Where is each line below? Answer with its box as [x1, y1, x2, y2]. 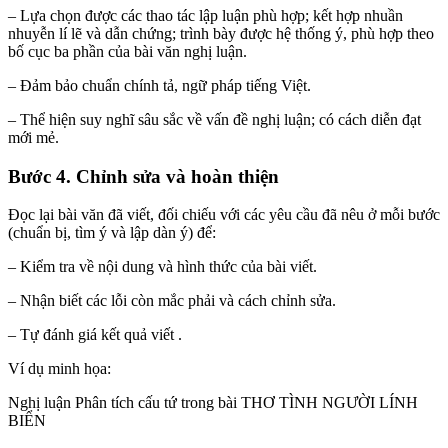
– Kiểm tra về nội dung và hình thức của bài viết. [8, 258, 317, 276]
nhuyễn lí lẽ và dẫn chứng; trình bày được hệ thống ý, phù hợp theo [8, 25, 434, 43]
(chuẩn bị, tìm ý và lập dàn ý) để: [8, 224, 216, 242]
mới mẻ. [8, 129, 59, 147]
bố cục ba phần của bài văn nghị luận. [8, 43, 247, 61]
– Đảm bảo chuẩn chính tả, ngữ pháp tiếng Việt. [8, 77, 311, 95]
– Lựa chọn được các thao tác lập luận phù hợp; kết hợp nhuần [8, 7, 403, 25]
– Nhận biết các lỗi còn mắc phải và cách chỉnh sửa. [8, 292, 336, 310]
